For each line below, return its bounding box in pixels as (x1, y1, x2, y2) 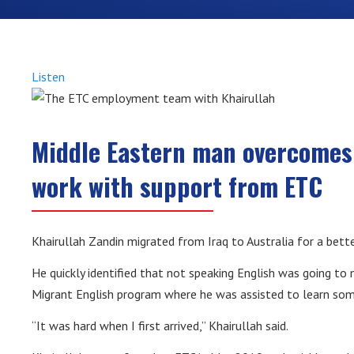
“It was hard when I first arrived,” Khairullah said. (32, 318, 289, 334)
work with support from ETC (32, 168, 323, 205)
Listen (32, 69, 66, 85)
